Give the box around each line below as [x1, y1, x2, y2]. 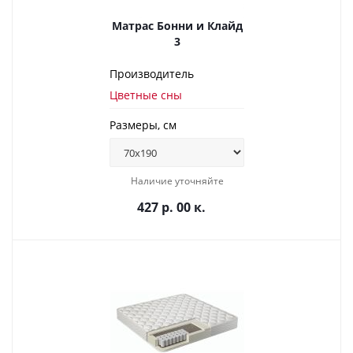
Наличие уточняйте [130, 174, 224, 188]
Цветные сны [110, 87, 182, 102]
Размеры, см [110, 117, 176, 132]
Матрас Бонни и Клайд [111, 18, 243, 33]
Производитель [110, 66, 194, 81]
